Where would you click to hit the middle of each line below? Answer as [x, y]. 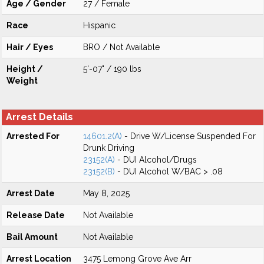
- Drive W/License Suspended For [189, 136]
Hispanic [99, 25]
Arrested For [33, 136]
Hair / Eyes [30, 47]
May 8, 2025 [106, 193]
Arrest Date [31, 193]
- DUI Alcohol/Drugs [156, 160]
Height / [25, 69]
